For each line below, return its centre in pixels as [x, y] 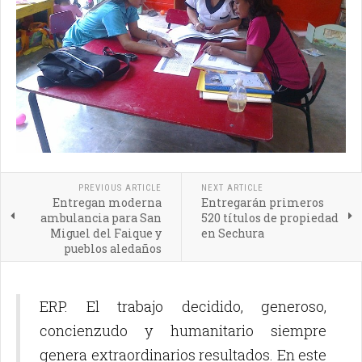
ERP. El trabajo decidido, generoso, [183, 306]
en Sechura [232, 233]
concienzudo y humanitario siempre [183, 330]
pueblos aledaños [112, 248]
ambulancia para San [101, 217]
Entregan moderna [107, 202]
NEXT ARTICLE [232, 187]
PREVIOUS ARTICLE [120, 187]
